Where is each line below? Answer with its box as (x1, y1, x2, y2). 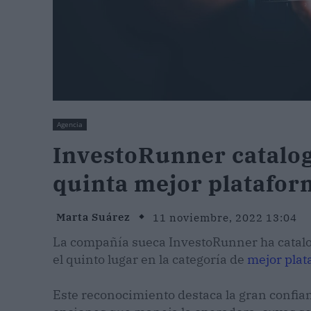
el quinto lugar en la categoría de (53, 251, 247, 268)
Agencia (57, 119, 83, 130)
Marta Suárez (56, 210, 131, 224)
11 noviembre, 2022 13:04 (153, 210, 297, 224)
